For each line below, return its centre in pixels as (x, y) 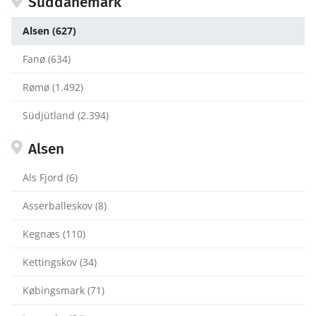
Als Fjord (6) (50, 177)
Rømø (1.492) (53, 87)
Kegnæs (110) (54, 233)
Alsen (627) (49, 30)
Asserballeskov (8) (65, 205)
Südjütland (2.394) (66, 115)
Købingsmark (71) (63, 290)
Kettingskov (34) (60, 262)
